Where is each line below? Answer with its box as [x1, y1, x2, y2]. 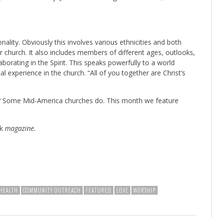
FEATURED [86, 186, 111, 194]
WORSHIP [133, 186, 156, 194]
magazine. [3, 123, 36, 133]
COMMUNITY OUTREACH [23, 186, 81, 194]
